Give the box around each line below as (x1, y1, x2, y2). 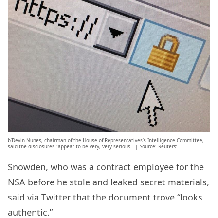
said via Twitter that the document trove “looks (8, 191, 202, 203)
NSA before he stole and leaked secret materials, (8, 176, 209, 188)
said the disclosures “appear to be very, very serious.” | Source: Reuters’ (8, 143, 177, 150)
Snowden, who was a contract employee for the (8, 161, 204, 173)
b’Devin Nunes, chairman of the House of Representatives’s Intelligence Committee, (8, 137, 204, 144)
